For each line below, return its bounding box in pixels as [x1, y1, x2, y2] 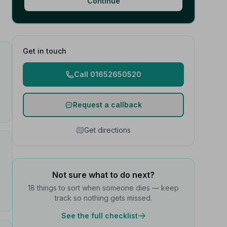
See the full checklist [61, 211, 138, 220]
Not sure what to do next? [52, 170, 155, 180]
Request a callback [73, 100, 142, 109]
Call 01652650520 [73, 70, 141, 79]
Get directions [84, 126, 131, 134]
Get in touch [23, 47, 66, 55]
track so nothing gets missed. [55, 194, 152, 202]
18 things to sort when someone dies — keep [28, 183, 179, 192]
